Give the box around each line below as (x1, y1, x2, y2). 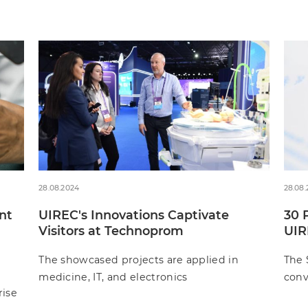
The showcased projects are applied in (38, 253, 239, 266)
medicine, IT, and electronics (38, 270, 188, 283)
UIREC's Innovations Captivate (38, 207, 230, 222)
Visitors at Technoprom (38, 223, 184, 238)
